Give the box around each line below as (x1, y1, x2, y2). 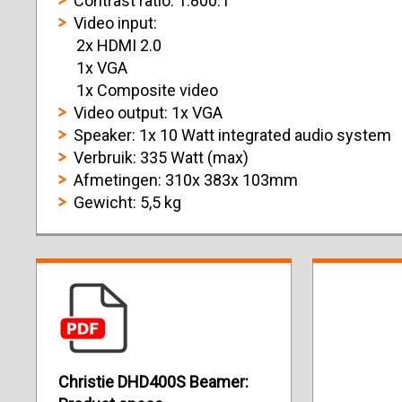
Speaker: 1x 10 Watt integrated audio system (74, 126, 391, 144)
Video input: (74, 13, 157, 32)
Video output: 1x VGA (74, 103, 223, 122)
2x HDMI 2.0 (58, 36, 162, 55)
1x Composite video (58, 81, 218, 100)
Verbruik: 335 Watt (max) (74, 148, 249, 167)
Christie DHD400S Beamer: (58, 372, 249, 391)
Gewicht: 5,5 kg (74, 193, 181, 212)
